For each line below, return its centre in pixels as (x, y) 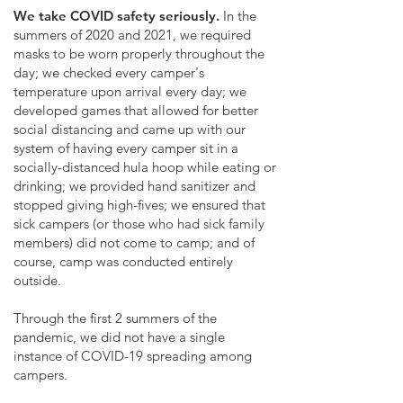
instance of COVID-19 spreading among (133, 356)
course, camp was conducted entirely (123, 261)
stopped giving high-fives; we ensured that (139, 205)
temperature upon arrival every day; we (130, 91)
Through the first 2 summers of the (115, 318)
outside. (39, 280)
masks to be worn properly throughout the (139, 54)
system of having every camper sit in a (126, 148)
